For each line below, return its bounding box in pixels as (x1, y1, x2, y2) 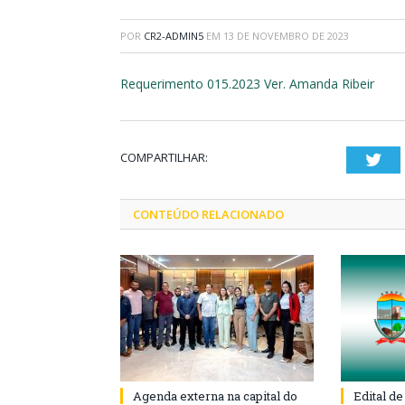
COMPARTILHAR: (120, 148, 208, 165)
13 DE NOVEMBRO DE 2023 (223, 28, 349, 42)
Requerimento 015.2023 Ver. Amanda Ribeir (120, 74, 374, 92)
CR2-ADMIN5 (144, 28, 203, 42)
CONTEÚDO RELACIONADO (133, 205, 284, 222)
